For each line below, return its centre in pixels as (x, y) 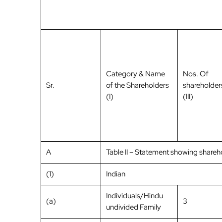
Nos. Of (196, 74)
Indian (116, 174)
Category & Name (136, 74)
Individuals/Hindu (135, 196)
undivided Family (134, 207)
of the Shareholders (138, 85)
